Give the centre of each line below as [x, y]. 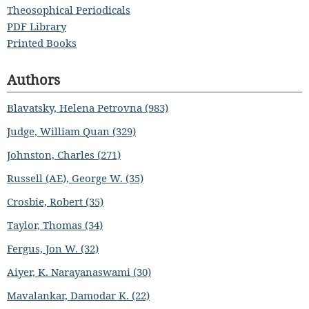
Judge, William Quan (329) [71, 131]
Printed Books [42, 42]
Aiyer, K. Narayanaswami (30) [79, 271]
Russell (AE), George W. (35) [75, 178]
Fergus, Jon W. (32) [53, 248]
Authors [33, 79]
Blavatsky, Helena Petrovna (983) [88, 107]
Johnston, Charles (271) [64, 154]
